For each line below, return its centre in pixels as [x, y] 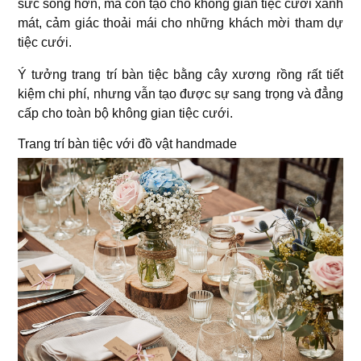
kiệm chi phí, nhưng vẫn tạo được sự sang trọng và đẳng [180, 93]
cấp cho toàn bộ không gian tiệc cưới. [127, 113]
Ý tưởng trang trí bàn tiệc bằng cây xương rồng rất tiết [180, 74]
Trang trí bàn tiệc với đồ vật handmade [127, 143]
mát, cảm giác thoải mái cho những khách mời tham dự [180, 23]
